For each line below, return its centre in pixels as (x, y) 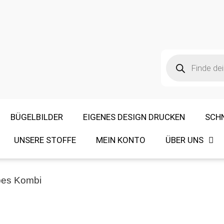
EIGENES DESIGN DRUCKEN (134, 117)
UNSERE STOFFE (45, 140)
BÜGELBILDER (36, 117)
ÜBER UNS (184, 140)
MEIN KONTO (121, 140)
